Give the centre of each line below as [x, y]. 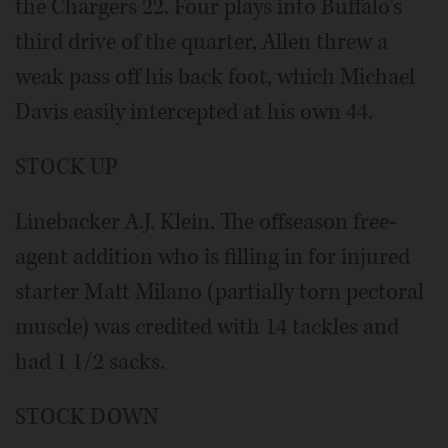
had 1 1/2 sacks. [90, 362]
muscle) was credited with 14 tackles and [207, 327]
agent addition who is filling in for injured [212, 257]
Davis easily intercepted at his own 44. [194, 112]
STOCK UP [66, 167]
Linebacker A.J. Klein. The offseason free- [206, 222]
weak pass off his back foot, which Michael [215, 77]
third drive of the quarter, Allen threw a [201, 42]
